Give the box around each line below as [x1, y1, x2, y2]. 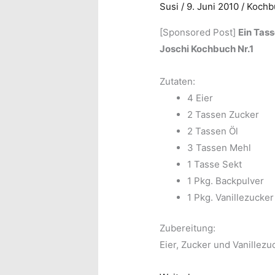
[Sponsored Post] [160, 26, 239, 39]
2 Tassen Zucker [187, 109, 260, 121]
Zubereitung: [160, 222, 216, 234]
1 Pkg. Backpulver [187, 175, 265, 187]
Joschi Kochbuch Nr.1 [160, 43, 254, 55]
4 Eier [187, 92, 214, 104]
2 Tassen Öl [187, 125, 239, 137]
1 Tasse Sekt [187, 158, 242, 171]
